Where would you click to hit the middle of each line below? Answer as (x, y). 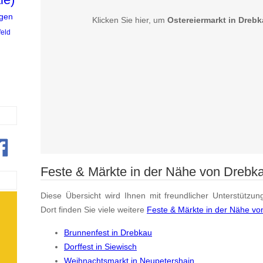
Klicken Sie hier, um (130, 20)
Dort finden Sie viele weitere (94, 210)
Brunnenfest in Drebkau (108, 232)
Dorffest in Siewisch (100, 246)
